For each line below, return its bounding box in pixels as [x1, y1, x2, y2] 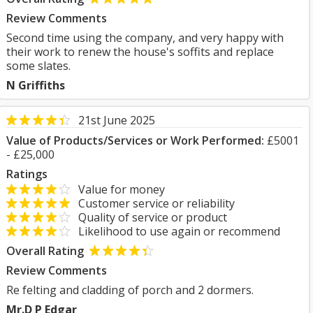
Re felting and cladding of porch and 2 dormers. [6, 282, 254, 298]
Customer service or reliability [70, 196, 235, 211]
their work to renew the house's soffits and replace [6, 44, 274, 59]
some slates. [6, 58, 71, 73]
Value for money [70, 182, 165, 197]
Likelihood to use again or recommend [70, 224, 280, 239]
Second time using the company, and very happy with [6, 30, 284, 45]
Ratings [6, 166, 48, 182]
